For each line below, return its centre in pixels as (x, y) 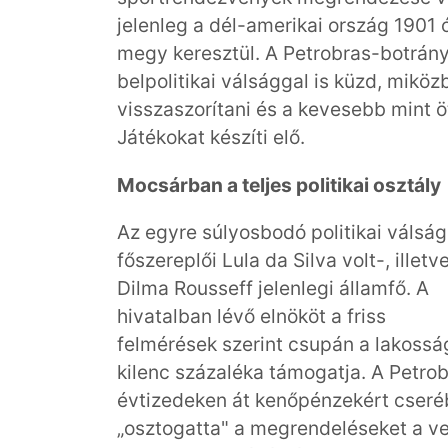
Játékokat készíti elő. (211, 137)
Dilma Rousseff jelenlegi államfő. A (273, 287)
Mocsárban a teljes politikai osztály (279, 184)
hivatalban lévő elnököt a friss (251, 315)
